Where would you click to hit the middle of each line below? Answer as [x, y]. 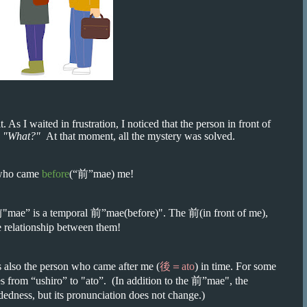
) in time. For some [235, 266]
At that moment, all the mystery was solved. [139, 136]
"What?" [23, 136]
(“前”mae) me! [101, 174]
